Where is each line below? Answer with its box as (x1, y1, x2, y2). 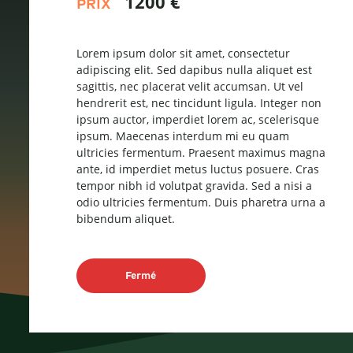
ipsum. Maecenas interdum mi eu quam (76, 128, 289, 143)
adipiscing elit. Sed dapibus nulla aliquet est (76, 62, 312, 77)
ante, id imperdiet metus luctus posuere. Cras (76, 162, 319, 176)
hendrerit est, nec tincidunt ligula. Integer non (76, 95, 321, 110)
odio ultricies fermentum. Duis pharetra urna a (76, 195, 325, 210)
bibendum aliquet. (76, 211, 175, 226)
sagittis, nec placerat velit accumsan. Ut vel (76, 79, 303, 94)
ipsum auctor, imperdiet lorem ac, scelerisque (76, 112, 319, 127)
